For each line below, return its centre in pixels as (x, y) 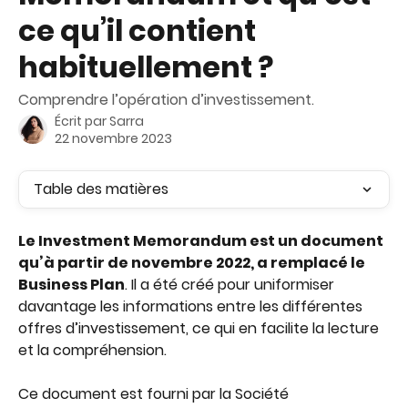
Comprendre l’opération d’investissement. (166, 100)
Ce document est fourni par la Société (155, 394)
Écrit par (82, 121)
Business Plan (71, 285)
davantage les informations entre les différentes (192, 306)
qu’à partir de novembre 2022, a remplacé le (193, 263)
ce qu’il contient (137, 31)
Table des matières (101, 189)
